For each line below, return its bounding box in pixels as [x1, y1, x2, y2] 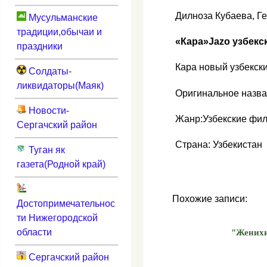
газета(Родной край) [16, 159, 105, 169]
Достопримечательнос [16, 198, 115, 209]
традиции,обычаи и [16, 26, 102, 37]
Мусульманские [26, 12, 98, 23]
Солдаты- [26, 66, 72, 76]
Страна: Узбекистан [175, 139, 262, 150]
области [16, 226, 52, 237]
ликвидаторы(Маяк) [16, 80, 104, 91]
